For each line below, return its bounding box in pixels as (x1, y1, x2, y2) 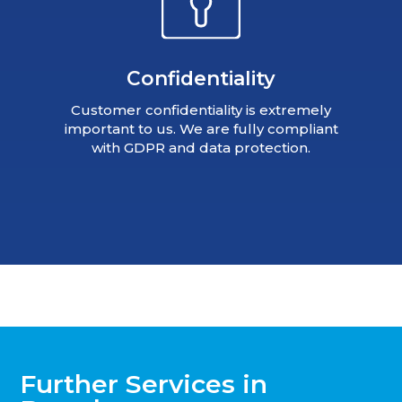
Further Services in (20, 368, 268, 399)
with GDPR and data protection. (92, 138, 310, 156)
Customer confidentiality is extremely (71, 100, 331, 118)
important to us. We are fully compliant (64, 119, 338, 137)
